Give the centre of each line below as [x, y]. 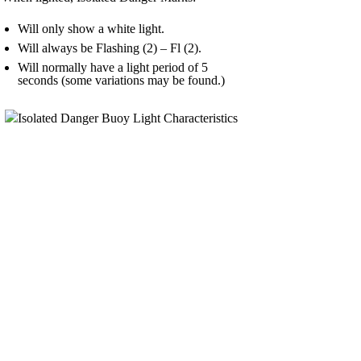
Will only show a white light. [91, 28]
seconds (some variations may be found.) [122, 80]
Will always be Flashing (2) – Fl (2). [110, 48]
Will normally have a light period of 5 [113, 67]
